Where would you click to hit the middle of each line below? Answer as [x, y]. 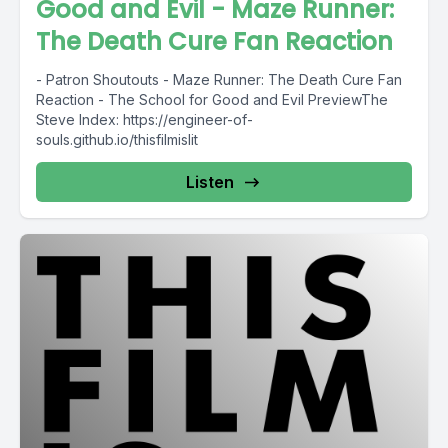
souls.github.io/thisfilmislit [117, 139]
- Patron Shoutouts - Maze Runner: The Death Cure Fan [219, 79]
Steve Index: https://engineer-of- [144, 119]
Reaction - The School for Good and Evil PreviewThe [212, 99]
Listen [210, 182]
